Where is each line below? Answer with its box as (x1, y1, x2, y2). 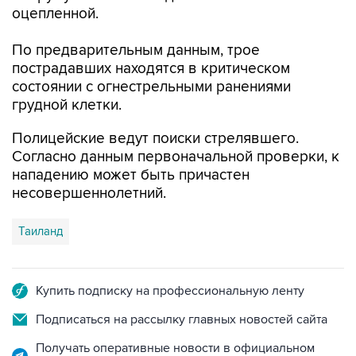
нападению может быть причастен (12, 166, 250, 184)
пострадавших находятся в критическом (12, 60, 290, 78)
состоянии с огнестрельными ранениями (12, 78, 291, 96)
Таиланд (18, 224, 63, 238)
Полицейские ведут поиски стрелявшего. (12, 130, 299, 148)
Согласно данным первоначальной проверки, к (12, 148, 339, 166)
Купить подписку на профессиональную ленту (36, 283, 304, 299)
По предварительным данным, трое (12, 41, 260, 60)
